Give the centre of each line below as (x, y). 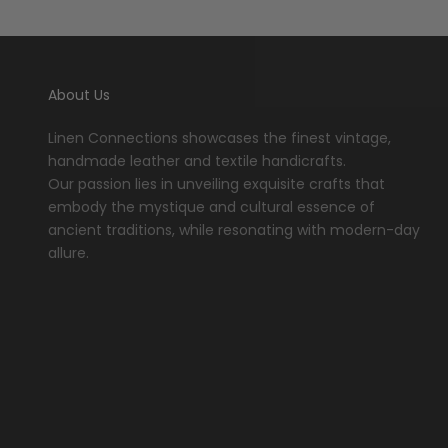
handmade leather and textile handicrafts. (197, 160)
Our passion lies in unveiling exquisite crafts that (216, 183)
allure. (68, 252)
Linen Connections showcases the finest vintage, (219, 137)
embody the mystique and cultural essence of (211, 206)
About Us (79, 94)
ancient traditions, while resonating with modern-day (234, 229)
